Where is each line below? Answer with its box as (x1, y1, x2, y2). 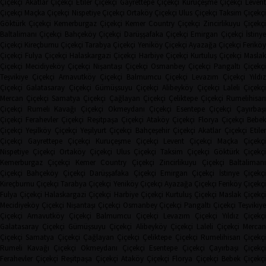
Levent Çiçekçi (163, 136, 213, 147)
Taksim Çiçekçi (160, 147, 210, 157)
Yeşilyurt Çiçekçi (80, 125, 132, 136)
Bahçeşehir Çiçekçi (135, 125, 196, 136)
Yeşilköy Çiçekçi (26, 125, 77, 136)
